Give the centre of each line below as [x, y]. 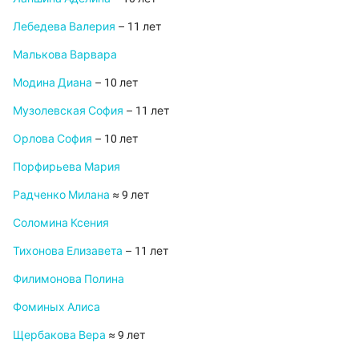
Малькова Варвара [65, 55]
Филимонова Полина [69, 279]
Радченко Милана [61, 195]
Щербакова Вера [59, 335]
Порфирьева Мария [67, 167]
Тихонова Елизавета [68, 251]
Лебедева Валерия [64, 27]
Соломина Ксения [61, 223]
